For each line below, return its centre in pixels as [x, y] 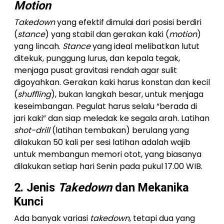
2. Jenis [36, 187]
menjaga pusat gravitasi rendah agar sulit [95, 70]
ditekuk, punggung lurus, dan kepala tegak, [97, 58]
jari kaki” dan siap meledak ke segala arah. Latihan [112, 118]
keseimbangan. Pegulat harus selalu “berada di [105, 106]
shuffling [34, 94]
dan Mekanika [150, 187]
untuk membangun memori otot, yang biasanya [108, 154]
